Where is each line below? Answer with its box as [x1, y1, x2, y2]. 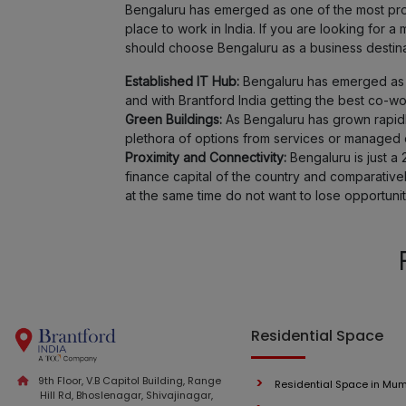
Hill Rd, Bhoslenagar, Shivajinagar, [40, 388, 213, 402]
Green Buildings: [124, 111, 226, 127]
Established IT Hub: [124, 73, 243, 89]
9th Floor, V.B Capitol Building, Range [35, 373, 221, 388]
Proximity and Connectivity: [124, 150, 290, 165]
